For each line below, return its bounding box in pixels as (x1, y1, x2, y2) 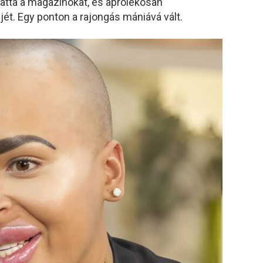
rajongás (80, 10, 123, 23)
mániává (123, 10, 164, 23)
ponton (37, 10, 72, 23)
